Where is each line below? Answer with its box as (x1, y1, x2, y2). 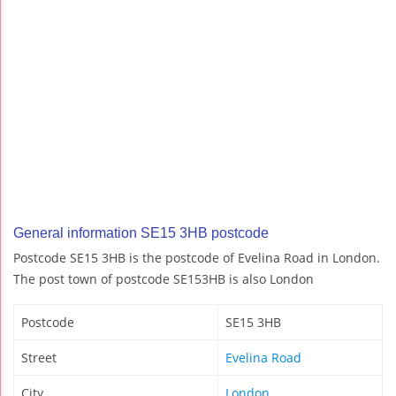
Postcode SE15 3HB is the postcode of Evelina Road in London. (13, 249, 380, 267)
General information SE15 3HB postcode (13, 225, 269, 241)
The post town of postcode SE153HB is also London (13, 270, 314, 288)
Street (21, 349, 57, 367)
